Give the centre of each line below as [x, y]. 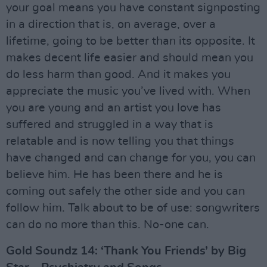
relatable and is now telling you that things [120, 141]
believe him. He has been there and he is [114, 174]
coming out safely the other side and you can [125, 191]
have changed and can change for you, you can [131, 158]
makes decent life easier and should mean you [130, 58]
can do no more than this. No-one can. [108, 224]
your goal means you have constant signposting [133, 7]
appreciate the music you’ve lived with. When [128, 91]
